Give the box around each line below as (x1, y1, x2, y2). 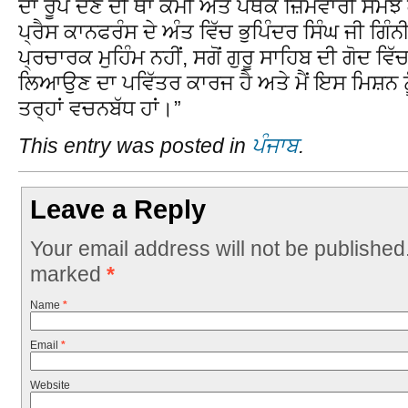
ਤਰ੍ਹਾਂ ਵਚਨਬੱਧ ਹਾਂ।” (18, 96, 181, 120)
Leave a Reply (30, 195, 207, 225)
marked (29, 261, 107, 286)
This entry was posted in (18, 134, 251, 158)
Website (29, 379, 70, 393)
